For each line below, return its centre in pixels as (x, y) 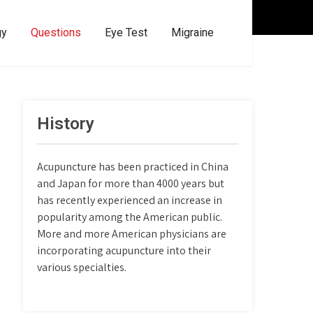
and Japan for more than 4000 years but (131, 183)
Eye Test (126, 32)
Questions (56, 32)
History (66, 124)
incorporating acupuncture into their (124, 250)
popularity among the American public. (130, 217)
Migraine (192, 32)
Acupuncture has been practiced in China (133, 167)
